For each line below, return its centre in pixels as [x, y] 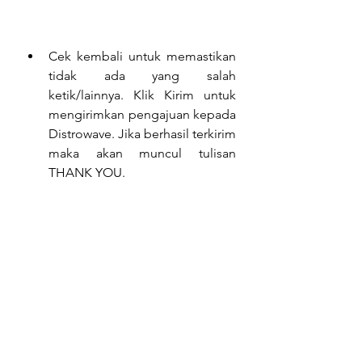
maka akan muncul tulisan [142, 154]
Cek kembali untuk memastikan [142, 57]
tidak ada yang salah [142, 76]
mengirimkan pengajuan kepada [142, 115]
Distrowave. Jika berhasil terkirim [142, 134]
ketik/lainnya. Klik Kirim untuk [142, 95]
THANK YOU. [88, 173]
